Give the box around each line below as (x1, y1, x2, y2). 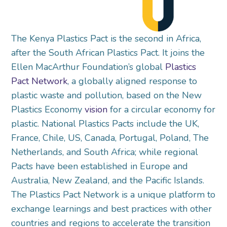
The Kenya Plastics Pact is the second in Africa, (11, 32, 202, 45)
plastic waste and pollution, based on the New (11, 89, 202, 101)
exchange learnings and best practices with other (11, 202, 212, 215)
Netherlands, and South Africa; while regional (11, 145, 199, 158)
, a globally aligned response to (67, 74, 198, 87)
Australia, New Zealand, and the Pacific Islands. (11, 174, 205, 186)
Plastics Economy (11, 103, 85, 116)
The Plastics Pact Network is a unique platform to (11, 188, 216, 201)
